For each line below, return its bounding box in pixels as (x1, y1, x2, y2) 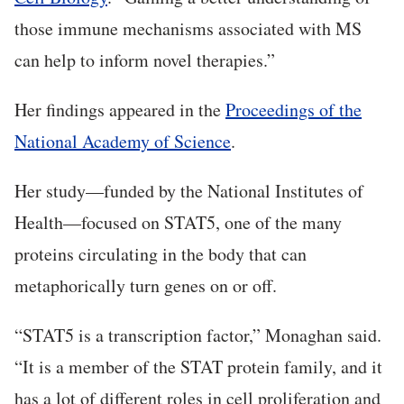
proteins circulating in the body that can (14, 242, 307, 267)
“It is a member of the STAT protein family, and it (14, 354, 382, 380)
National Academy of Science (14, 129, 231, 154)
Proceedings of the (225, 97, 362, 123)
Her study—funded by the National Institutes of (14, 179, 363, 204)
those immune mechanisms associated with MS (14, 16, 362, 41)
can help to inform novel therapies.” (14, 48, 275, 73)
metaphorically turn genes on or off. (14, 273, 277, 298)
